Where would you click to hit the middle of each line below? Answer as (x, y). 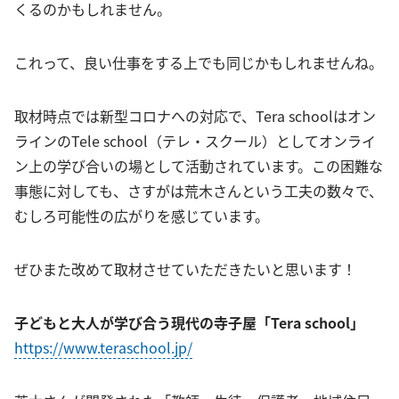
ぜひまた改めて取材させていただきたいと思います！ (185, 269)
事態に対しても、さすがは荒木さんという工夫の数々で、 (199, 190)
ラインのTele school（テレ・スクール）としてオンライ (195, 140)
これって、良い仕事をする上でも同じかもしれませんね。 (199, 62)
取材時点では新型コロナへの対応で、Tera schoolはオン (195, 115)
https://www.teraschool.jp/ (103, 347)
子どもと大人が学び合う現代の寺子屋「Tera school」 (189, 322)
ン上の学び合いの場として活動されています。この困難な (199, 165)
